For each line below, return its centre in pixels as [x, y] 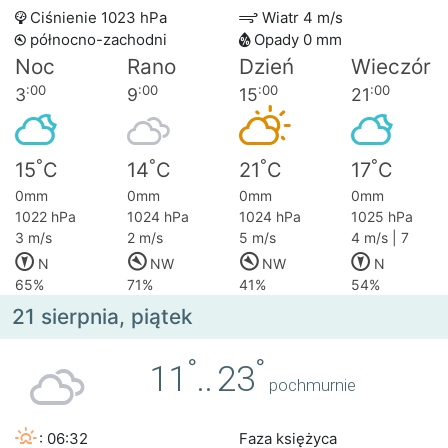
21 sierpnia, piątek [102, 317]
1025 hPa [382, 217]
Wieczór [391, 67]
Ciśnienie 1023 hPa [96, 18]
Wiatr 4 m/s [300, 18]
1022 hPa [45, 217]
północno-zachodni [96, 40]
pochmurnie [313, 385]
